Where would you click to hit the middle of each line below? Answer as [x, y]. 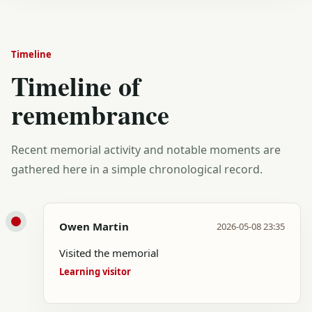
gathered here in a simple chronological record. [137, 169]
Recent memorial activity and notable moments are [146, 150]
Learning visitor [95, 272]
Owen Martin [94, 226]
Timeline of [76, 86]
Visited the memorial [109, 253]
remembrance [90, 115]
